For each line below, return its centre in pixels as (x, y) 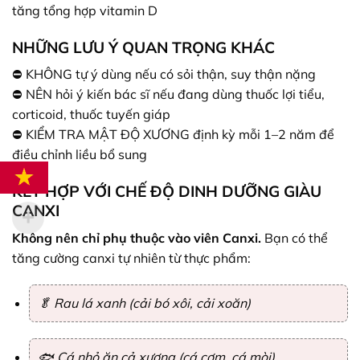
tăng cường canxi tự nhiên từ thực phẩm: (131, 258)
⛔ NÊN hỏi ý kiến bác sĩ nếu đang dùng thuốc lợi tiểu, (168, 94)
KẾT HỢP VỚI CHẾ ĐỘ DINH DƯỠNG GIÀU (167, 191)
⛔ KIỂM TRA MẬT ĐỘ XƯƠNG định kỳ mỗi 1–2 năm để (173, 135)
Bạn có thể (295, 237)
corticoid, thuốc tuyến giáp (91, 115)
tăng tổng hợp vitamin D (85, 10)
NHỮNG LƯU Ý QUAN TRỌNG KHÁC (143, 47)
